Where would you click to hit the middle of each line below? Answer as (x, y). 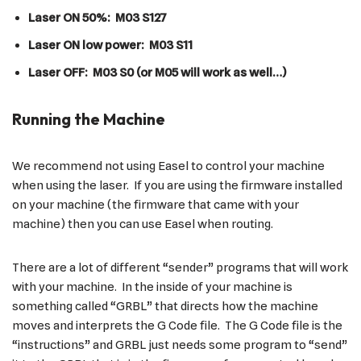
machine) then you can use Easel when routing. (143, 224)
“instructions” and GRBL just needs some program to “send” (180, 344)
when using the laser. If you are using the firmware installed (177, 185)
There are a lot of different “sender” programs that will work (180, 267)
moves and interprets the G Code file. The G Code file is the (177, 325)
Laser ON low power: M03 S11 (110, 45)
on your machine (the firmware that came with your (156, 204)
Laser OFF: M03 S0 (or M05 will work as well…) (157, 72)
